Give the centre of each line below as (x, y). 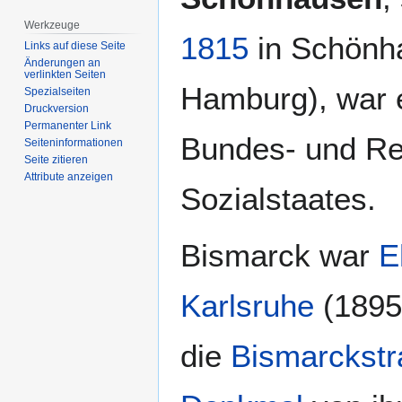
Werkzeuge (52, 25)
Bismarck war (280, 256)
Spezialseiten (58, 92)
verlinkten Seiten (66, 75)
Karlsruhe (247, 306)
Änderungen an (63, 63)
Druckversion (57, 109)
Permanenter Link (68, 126)
